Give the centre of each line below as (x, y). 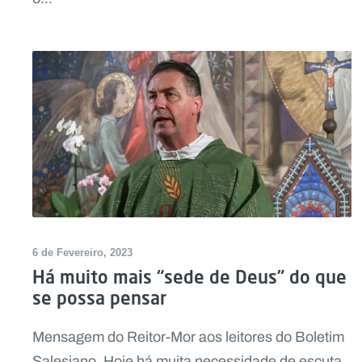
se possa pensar (99, 298)
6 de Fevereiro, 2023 (82, 253)
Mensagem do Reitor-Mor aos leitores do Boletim (188, 337)
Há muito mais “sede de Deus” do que (189, 277)
